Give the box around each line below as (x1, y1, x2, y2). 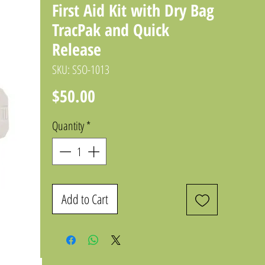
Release (52, 38, 101, 61)
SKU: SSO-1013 (52, 62, 109, 78)
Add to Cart (62, 190, 108, 208)
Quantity (52, 118, 84, 134)
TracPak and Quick (52, 18, 169, 41)
